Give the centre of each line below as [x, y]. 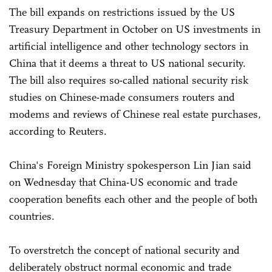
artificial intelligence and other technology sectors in [129, 46]
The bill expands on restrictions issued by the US [122, 12]
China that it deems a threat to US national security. [127, 63]
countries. [33, 216]
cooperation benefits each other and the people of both [133, 199]
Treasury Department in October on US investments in [135, 29]
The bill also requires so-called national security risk [129, 80]
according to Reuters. [58, 131]
